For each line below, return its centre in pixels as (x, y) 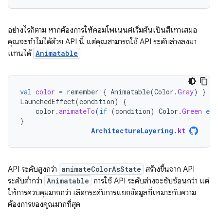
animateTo (77, 111)
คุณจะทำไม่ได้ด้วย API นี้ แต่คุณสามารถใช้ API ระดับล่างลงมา (102, 42)
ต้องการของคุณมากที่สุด (44, 204)
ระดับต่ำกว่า (26, 181)
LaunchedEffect (47, 101)
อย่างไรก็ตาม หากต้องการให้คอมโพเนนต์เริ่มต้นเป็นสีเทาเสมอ (102, 30)
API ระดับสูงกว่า (33, 169)
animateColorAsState (101, 169)
